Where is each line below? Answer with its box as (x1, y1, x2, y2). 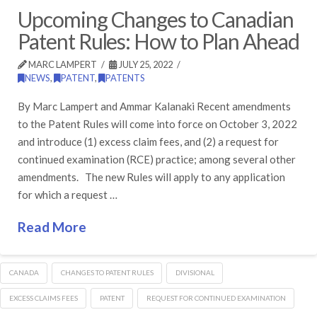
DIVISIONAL (175, 267, 214, 277)
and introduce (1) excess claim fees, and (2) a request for (18, 135, 279, 149)
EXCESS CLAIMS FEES (8, 293, 78, 302)
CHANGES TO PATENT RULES (60, 267, 154, 277)
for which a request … (18, 188, 117, 202)
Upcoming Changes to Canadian (18, 6, 294, 32)
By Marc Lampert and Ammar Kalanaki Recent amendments (18, 100, 291, 113)
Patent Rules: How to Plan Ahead (18, 28, 299, 54)
